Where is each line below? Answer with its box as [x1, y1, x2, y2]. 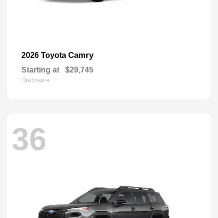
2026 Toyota [21, 51, 68, 59]
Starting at [21, 65, 59, 74]
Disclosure [21, 76, 50, 84]
